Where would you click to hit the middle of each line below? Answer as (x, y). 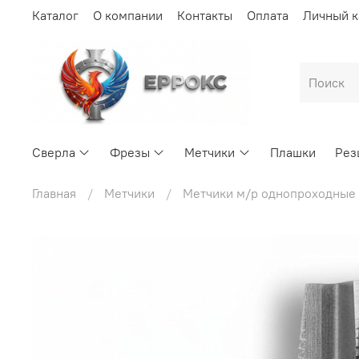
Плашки (292, 152)
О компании (128, 15)
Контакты (205, 15)
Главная (54, 193)
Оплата (268, 15)
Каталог (55, 15)
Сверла (54, 152)
